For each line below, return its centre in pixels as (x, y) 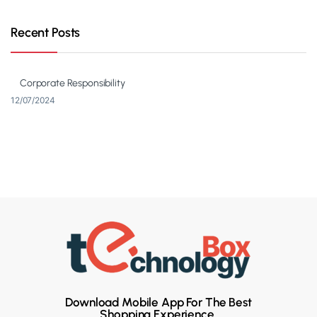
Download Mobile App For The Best (158, 302)
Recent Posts (46, 33)
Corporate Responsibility (73, 83)
